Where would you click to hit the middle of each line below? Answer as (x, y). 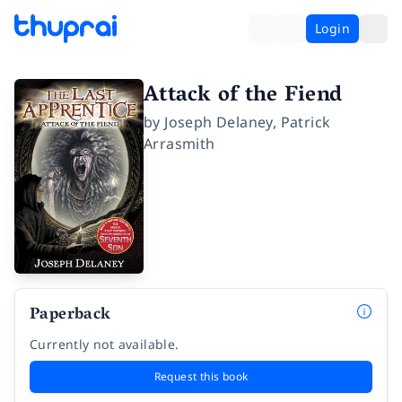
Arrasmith (179, 144)
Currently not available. (105, 344)
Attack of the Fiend (243, 96)
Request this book (201, 376)
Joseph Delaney (218, 122)
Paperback (70, 315)
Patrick (306, 122)
